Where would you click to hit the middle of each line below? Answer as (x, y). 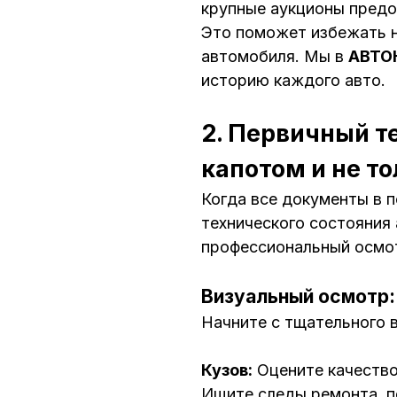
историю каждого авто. (293, 81)
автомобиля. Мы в (275, 57)
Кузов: (227, 370)
